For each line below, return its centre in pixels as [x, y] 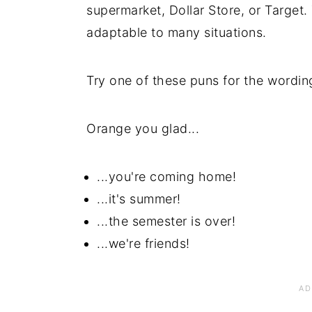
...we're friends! [143, 243]
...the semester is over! [166, 221]
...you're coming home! [166, 176]
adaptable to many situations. [177, 32]
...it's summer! [139, 198]
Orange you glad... [143, 128]
